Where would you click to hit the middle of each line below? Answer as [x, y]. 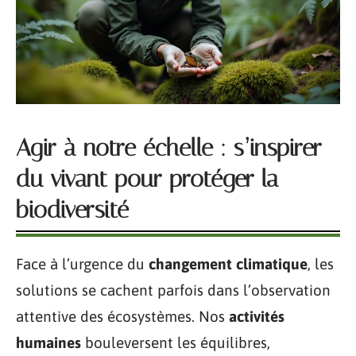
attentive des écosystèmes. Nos [122, 316]
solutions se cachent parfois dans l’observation [173, 290]
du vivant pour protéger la [147, 178]
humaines [48, 342]
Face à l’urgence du [82, 263]
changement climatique [228, 263]
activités [257, 316]
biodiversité [72, 209]
